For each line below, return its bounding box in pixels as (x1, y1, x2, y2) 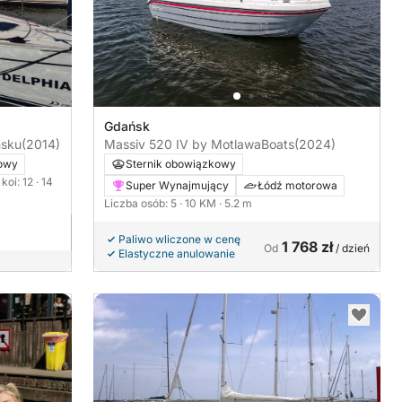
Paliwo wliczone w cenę (118, 232, 240, 246)
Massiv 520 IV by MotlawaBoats (104, 135, 294, 152)
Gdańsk (104, 118, 150, 134)
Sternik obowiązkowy (126, 156, 236, 170)
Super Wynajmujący (126, 178, 229, 192)
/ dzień (333, 240, 370, 255)
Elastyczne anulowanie (118, 246, 235, 260)
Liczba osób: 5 (104, 196, 179, 210)
